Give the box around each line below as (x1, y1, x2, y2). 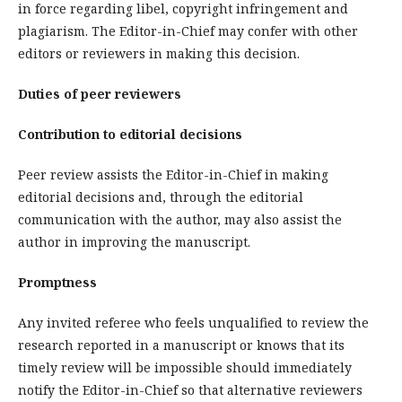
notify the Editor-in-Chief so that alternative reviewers (18, 380, 363, 398)
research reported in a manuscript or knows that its (18, 336, 345, 354)
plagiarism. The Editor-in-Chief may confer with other (18, 22, 358, 39)
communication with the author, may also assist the (18, 210, 342, 228)
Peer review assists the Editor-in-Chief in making (18, 165, 328, 183)
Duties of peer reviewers (18, 84, 181, 102)
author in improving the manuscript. (18, 232, 250, 250)
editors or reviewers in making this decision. (18, 44, 300, 62)
